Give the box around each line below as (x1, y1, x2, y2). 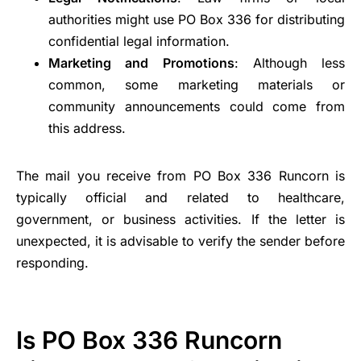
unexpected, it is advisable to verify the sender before (16, 233, 345, 250)
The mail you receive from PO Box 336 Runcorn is (16, 168, 345, 185)
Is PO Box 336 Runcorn (16, 326, 282, 355)
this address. (48, 120, 126, 137)
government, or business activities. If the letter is (16, 211, 345, 228)
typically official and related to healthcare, (16, 189, 345, 206)
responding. (16, 255, 89, 272)
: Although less (234, 55, 345, 72)
